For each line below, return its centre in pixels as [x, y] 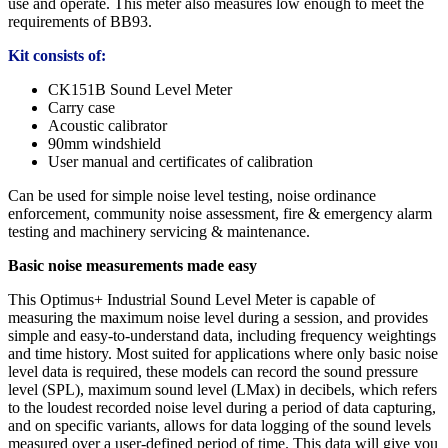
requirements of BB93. [80, 22]
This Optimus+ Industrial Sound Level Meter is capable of [191, 300]
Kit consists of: [57, 56]
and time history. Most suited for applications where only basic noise [223, 354]
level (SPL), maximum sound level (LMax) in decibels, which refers [222, 390]
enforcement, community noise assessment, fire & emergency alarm [220, 214]
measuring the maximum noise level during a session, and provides [218, 318]
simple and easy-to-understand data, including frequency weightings [222, 336]
